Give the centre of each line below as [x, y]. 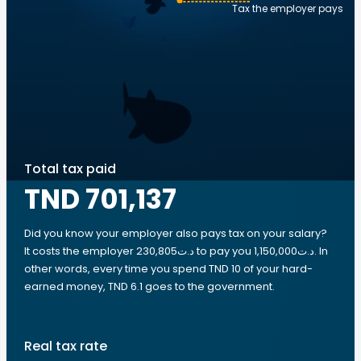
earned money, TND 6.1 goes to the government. [149, 286]
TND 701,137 [100, 199]
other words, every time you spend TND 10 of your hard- [168, 269]
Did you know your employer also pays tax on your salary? [176, 233]
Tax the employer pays [288, 8]
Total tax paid [70, 169]
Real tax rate [66, 346]
